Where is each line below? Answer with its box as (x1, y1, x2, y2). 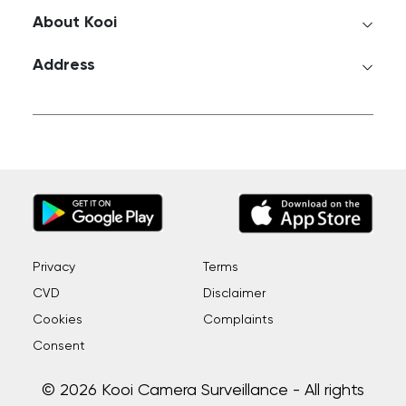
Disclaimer (203, 287, 266, 301)
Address (32, 57, 95, 74)
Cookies (32, 314, 82, 327)
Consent (32, 340, 85, 353)
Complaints (203, 314, 274, 327)
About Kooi (32, 14, 117, 32)
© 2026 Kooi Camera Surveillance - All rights (42, 382, 364, 400)
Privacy (32, 261, 75, 275)
